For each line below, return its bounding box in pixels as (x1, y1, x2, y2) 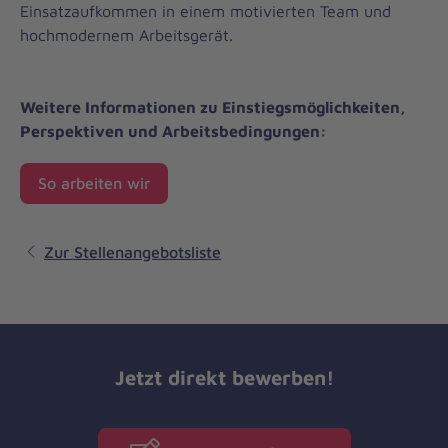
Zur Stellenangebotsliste (44, 242, 221, 261)
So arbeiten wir (38, 174, 150, 193)
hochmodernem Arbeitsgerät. (20, 26, 233, 44)
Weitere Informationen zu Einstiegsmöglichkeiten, (20, 98, 406, 116)
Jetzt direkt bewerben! (114, 364, 334, 389)
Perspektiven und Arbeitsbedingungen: (20, 122, 327, 140)
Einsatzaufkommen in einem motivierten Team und (20, 2, 391, 20)
